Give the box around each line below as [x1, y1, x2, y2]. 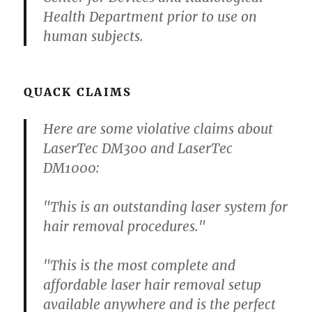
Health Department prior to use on [43, 8, 258, 26]
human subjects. [43, 28, 144, 45]
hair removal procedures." [43, 218, 206, 235]
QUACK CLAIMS [24, 85, 132, 100]
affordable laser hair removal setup [43, 276, 262, 294]
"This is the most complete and [43, 257, 236, 274]
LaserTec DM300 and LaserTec [43, 140, 233, 157]
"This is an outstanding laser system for [43, 198, 288, 216]
